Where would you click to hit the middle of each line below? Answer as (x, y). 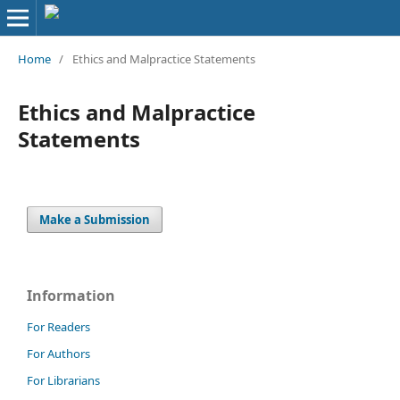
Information (71, 295)
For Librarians (63, 380)
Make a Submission (95, 219)
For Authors (58, 353)
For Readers (58, 326)
